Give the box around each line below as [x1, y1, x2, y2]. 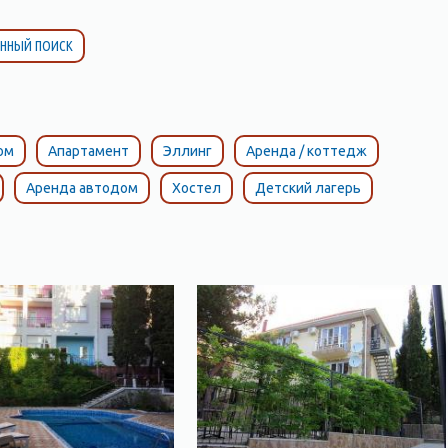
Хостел [171, 180, 221, 196]
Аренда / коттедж [245, 143, 367, 159]
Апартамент [47, 143, 129, 159]
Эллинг [162, 143, 212, 159]
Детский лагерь [254, 180, 361, 196]
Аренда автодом [25, 180, 138, 196]
